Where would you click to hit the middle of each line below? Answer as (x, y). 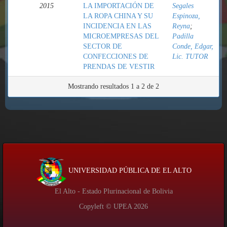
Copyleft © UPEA (106, 206)
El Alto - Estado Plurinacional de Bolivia (113, 191)
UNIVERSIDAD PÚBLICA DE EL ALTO (129, 171)
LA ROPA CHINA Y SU (118, 16)
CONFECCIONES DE (116, 56)
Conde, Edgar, (193, 46)
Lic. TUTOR (190, 56)
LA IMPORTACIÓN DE (119, 6)
